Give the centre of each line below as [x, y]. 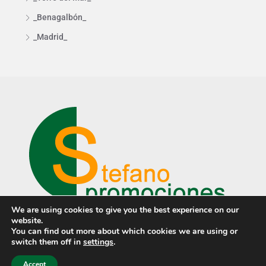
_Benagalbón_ [60, 18]
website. [27, 221]
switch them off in [47, 242]
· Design [234, 247]
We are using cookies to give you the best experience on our [125, 210]
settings [98, 242]
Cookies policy [192, 247]
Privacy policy [136, 247]
